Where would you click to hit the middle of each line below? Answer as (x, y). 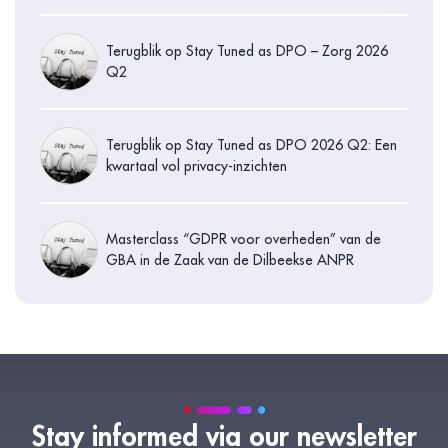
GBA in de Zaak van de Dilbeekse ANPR (230, 259)
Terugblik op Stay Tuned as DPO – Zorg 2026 (247, 50)
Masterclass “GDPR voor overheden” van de (243, 238)
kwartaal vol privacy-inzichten (196, 165)
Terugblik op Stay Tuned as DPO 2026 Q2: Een (251, 144)
